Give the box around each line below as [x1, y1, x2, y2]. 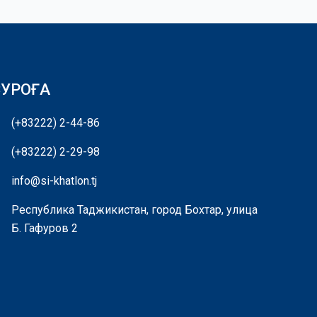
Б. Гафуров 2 [11, 221, 79, 236]
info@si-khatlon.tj [11, 174, 98, 188]
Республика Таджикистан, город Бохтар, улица [11, 203, 258, 217]
